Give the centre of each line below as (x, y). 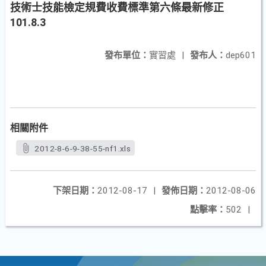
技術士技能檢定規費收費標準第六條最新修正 (117, 7)
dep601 (241, 55)
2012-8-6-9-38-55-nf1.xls (83, 148)
